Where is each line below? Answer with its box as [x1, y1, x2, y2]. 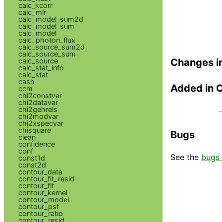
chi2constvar [18, 91, 62, 100]
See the [170, 152, 201, 162]
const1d [18, 153, 45, 162]
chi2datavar [18, 98, 58, 107]
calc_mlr [18, 7, 46, 16]
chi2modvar [18, 111, 58, 120]
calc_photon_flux [18, 35, 75, 44]
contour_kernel [18, 188, 67, 197]
